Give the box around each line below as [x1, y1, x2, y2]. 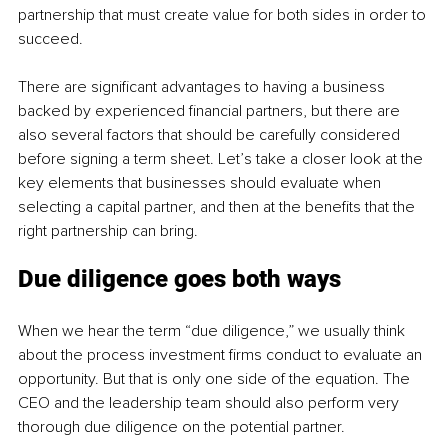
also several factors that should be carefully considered [18, 124, 404, 145]
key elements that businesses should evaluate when [18, 172, 385, 193]
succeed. [18, 28, 83, 49]
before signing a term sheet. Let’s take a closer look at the [18, 148, 427, 169]
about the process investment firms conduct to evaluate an [18, 344, 426, 365]
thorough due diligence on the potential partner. [18, 416, 345, 437]
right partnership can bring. [18, 220, 198, 241]
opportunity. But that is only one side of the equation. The [18, 368, 414, 389]
